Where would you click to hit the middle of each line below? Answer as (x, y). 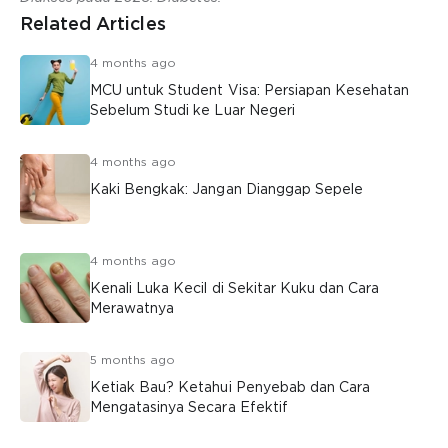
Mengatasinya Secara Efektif (189, 407)
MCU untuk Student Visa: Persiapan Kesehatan (250, 90)
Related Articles (93, 23)
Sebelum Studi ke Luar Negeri (192, 110)
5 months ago (133, 359)
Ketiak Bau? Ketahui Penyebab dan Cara (230, 387)
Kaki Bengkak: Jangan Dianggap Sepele (226, 189)
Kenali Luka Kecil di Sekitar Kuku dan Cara (235, 288)
